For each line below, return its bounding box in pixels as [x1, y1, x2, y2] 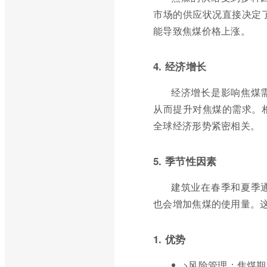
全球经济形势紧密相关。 [153, 119, 260, 132]
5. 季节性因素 [153, 154, 217, 168]
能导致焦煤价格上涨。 [153, 24, 251, 38]
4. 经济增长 [153, 59, 207, 73]
